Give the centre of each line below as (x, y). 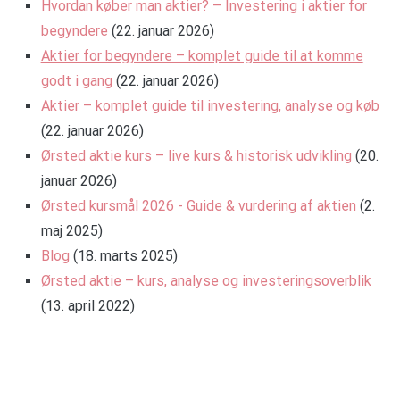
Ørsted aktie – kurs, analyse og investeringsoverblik (206, 281)
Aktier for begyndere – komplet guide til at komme (202, 56)
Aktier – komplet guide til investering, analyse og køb (210, 106)
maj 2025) (71, 231)
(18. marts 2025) (125, 256)
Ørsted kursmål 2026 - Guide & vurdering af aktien (198, 206)
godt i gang (76, 81)
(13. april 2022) (87, 306)
